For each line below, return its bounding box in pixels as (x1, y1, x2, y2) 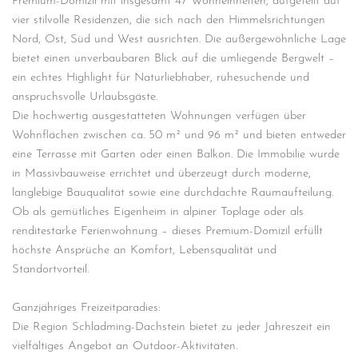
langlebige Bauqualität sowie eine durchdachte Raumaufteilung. (12, 187, 333, 199)
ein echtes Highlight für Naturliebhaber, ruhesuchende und (12, 72, 309, 84)
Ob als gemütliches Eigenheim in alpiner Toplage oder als (12, 206, 304, 218)
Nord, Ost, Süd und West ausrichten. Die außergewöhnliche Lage (12, 34, 346, 46)
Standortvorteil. (12, 264, 89, 276)
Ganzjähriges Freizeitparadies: (12, 302, 161, 314)
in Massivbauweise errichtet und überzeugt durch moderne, (12, 168, 311, 180)
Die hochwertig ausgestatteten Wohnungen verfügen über (12, 110, 306, 122)
